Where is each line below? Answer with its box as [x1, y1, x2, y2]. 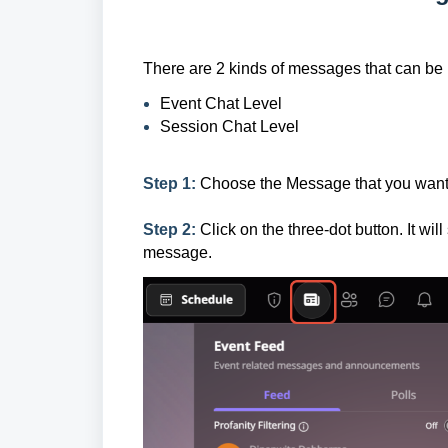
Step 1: [143, 175, 200, 193]
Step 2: [143, 221, 196, 239]
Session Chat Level [160, 118, 299, 136]
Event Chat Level [160, 95, 282, 113]
